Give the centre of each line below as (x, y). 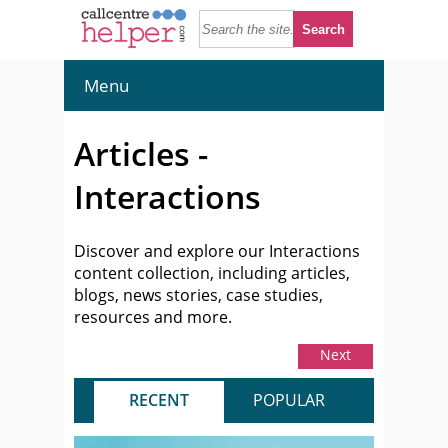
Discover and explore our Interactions (217, 250)
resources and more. (153, 316)
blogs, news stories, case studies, (198, 294)
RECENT (159, 399)
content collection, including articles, (212, 272)
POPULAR (289, 399)
